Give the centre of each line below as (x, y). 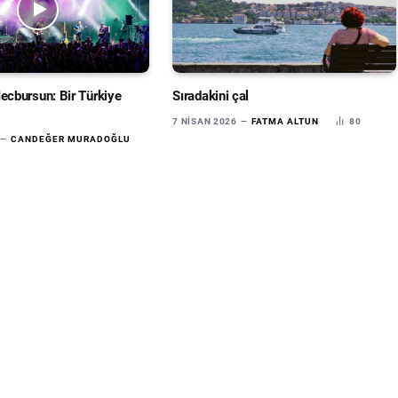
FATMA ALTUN (286, 121)
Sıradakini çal (211, 96)
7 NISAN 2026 (205, 121)
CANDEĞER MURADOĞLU (71, 139)
